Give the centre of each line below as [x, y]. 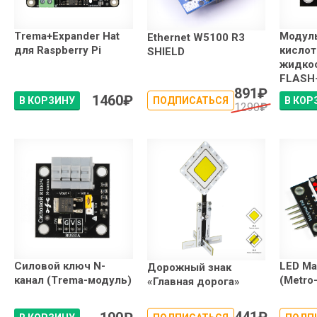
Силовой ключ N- [60, 266]
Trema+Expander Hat [67, 36]
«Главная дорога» [193, 281]
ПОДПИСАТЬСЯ [190, 101]
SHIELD [166, 51]
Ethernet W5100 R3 [196, 37]
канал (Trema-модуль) [73, 281]
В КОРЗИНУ [47, 101]
